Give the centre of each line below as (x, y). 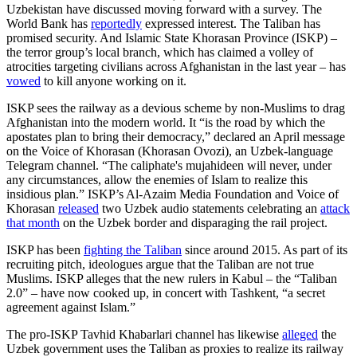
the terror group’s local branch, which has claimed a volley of (160, 52)
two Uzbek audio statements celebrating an (210, 208)
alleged (300, 334)
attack (335, 208)
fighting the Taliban (133, 249)
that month (33, 222)
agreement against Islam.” (71, 307)
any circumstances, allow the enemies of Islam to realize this (157, 179)
